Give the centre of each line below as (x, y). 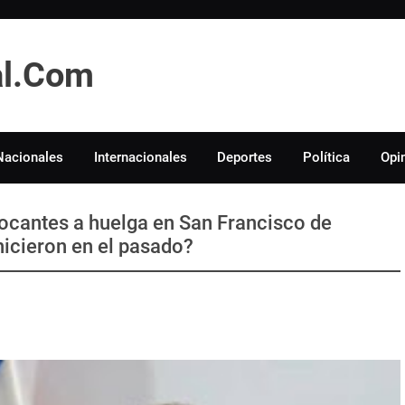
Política (326, 157)
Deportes (245, 157)
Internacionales (140, 157)
